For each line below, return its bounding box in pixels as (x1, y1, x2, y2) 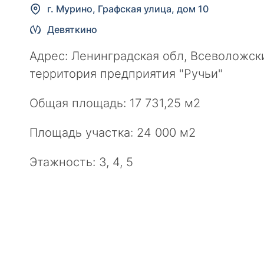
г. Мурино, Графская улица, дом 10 (47, 2, 209, 15)
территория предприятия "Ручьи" (29, 66, 223, 81)
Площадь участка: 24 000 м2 (29, 125, 196, 140)
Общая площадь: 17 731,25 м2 (29, 95, 200, 110)
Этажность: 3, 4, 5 (29, 154, 133, 169)
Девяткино (47, 23, 97, 35)
